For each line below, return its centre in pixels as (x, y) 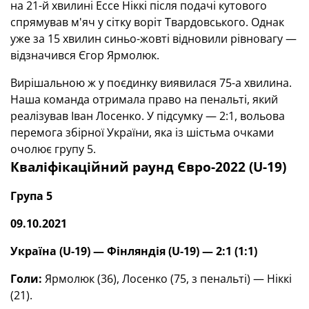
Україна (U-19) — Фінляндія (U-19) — (113, 251)
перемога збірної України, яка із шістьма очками (142, 132)
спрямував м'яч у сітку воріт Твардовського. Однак (147, 22)
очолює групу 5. (61, 149)
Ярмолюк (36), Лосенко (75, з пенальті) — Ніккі (167, 279)
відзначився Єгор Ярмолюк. (86, 55)
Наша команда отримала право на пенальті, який (144, 99)
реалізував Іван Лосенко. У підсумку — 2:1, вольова (148, 116)
